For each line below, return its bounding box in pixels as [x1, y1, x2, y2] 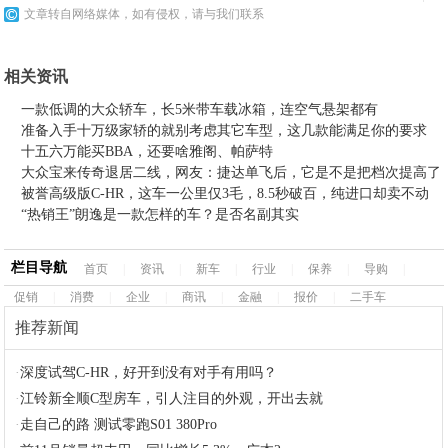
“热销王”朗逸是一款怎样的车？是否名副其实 [21, 207, 300, 222]
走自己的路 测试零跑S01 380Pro [20, 417, 218, 432]
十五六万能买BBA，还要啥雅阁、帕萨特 [21, 144, 274, 159]
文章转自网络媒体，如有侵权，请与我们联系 [24, 7, 265, 21]
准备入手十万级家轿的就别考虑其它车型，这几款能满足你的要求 [21, 123, 428, 138]
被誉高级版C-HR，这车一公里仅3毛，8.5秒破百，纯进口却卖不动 [21, 186, 430, 201]
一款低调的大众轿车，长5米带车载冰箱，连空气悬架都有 [21, 102, 379, 117]
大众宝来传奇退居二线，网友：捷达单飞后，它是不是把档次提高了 [21, 165, 442, 180]
